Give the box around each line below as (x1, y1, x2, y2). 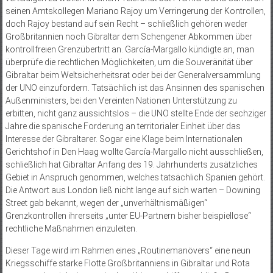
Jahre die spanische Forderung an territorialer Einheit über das (5, 121, 241, 132)
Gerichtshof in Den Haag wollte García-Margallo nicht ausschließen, (5, 147, 263, 157)
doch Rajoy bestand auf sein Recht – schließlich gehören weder (5, 19, 247, 29)
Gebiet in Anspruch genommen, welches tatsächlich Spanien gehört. (5, 172, 265, 183)
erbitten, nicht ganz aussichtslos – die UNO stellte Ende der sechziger (5, 108, 266, 119)
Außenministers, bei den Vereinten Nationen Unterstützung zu (5, 96, 237, 106)
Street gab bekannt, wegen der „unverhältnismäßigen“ (5, 198, 207, 208)
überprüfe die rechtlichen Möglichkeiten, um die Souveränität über (5, 57, 253, 68)
